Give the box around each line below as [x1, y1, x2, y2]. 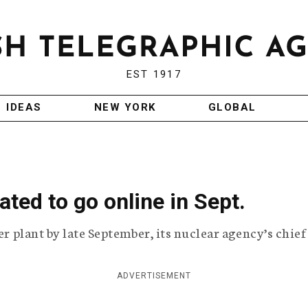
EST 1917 [126, 68, 181, 81]
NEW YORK [93, 101, 156, 114]
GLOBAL [208, 101, 256, 114]
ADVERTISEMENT [117, 271, 191, 281]
